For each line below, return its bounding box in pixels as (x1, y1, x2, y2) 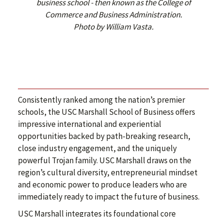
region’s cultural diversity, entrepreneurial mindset (18, 167, 198, 178)
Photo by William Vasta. (73, 21, 154, 32)
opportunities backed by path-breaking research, (18, 131, 190, 141)
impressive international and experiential (18, 119, 161, 129)
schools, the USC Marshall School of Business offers (18, 107, 195, 117)
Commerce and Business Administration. (45, 9, 182, 20)
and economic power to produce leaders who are (18, 179, 187, 190)
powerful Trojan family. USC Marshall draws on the (18, 155, 191, 166)
